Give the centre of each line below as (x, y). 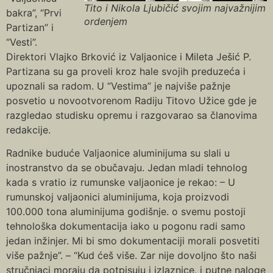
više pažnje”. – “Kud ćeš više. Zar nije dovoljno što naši (131, 255)
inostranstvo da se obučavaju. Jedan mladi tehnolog (127, 167)
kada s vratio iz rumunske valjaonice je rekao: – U (121, 182)
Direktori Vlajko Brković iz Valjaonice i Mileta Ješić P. (129, 56)
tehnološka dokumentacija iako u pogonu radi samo (126, 226)
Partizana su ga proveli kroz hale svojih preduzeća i (126, 71)
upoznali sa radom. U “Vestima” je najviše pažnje (118, 86)
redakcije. (28, 129)
